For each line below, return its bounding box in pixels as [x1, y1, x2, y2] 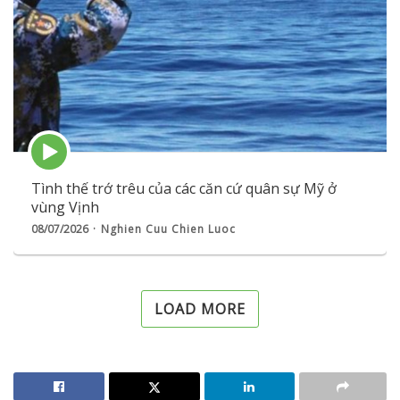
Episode [30, 132, 80, 151]
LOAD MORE [154, 299, 246, 320]
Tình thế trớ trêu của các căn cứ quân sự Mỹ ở [31, 179, 337, 199]
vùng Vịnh [31, 197, 99, 218]
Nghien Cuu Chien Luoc [101, 221, 236, 237]
